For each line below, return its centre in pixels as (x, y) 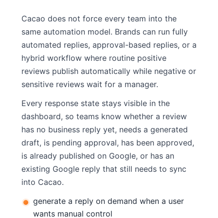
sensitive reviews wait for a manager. (90, 84)
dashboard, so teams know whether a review (104, 116)
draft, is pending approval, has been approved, (108, 142)
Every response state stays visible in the (96, 103)
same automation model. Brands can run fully (105, 31)
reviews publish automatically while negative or (109, 71)
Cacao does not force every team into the (99, 18)
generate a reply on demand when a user (109, 201)
